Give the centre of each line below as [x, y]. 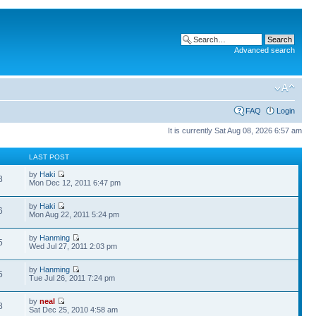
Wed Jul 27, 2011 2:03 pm [73, 246]
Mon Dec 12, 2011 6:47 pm [75, 182]
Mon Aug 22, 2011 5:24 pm [74, 214]
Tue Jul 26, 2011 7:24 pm [72, 278]
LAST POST [49, 157]
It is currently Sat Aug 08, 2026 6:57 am [235, 130]
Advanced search [265, 50]
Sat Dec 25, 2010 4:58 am [74, 309]
